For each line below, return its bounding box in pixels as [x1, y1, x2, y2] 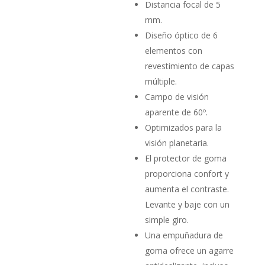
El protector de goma [145, 153, 227, 164]
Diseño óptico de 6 [145, 30, 218, 41]
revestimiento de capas [145, 60, 235, 72]
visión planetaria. [145, 137, 209, 149]
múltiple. [145, 76, 177, 88]
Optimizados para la [145, 122, 222, 134]
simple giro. [145, 214, 189, 226]
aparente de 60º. [145, 106, 208, 118]
